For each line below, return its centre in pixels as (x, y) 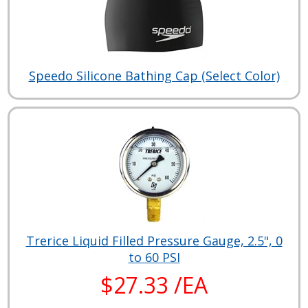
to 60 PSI (154, 257)
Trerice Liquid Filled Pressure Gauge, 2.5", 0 (154, 240)
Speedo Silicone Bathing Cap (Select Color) (154, 75)
